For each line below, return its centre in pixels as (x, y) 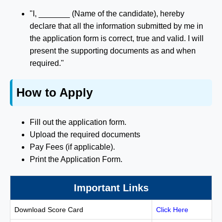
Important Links (111, 188)
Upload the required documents (85, 134)
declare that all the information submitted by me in (116, 26)
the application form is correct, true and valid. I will (117, 38)
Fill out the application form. (78, 122)
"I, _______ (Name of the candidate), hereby (107, 13)
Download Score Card (49, 209)
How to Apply (55, 92)
